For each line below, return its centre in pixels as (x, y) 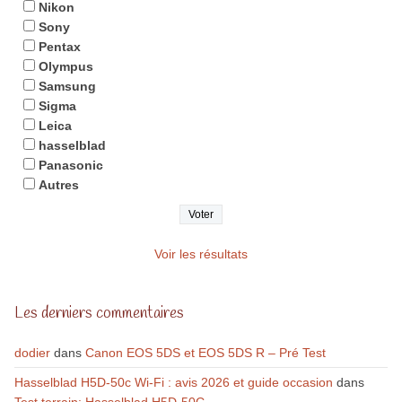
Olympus (66, 66)
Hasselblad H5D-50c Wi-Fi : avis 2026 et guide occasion (173, 382)
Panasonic (70, 165)
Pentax (59, 47)
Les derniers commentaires (99, 313)
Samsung (67, 86)
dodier (32, 353)
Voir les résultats (201, 254)
